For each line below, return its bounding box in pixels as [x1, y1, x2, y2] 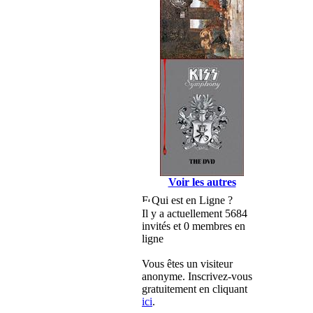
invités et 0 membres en [142, 220, 245, 232]
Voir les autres [168, 176, 236, 188]
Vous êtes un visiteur [142, 258, 233, 270]
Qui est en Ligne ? [152, 194, 233, 206]
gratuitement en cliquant [142, 283, 247, 295]
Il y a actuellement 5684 [142, 208, 247, 219]
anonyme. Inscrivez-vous [142, 270, 252, 282]
